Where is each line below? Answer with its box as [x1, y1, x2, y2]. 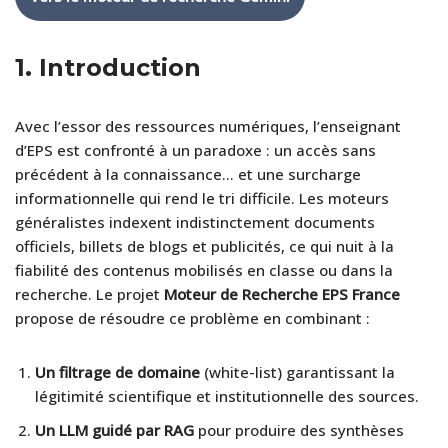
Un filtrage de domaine [35, 361, 200, 382]
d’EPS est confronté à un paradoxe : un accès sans [15, 139, 376, 160]
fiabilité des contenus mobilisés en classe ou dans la [15, 259, 393, 280]
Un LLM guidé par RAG [35, 419, 194, 440]
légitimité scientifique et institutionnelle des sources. [35, 385, 419, 406]
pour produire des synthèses [194, 419, 404, 440]
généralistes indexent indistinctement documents [15, 211, 375, 232]
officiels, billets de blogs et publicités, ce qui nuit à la [15, 235, 394, 256]
